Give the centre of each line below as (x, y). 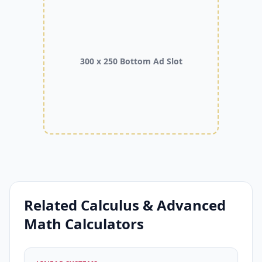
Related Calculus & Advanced (125, 205)
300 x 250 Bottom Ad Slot (131, 61)
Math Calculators (84, 224)
